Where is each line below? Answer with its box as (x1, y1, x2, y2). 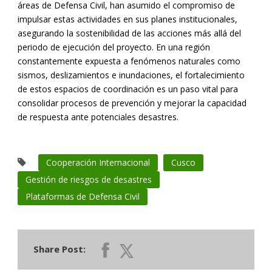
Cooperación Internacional (46, 157, 150, 169)
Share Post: (33, 243, 86, 256)
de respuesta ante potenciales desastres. (18, 111, 178, 123)
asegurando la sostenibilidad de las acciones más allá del (18, 27, 241, 39)
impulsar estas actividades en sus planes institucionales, (18, 13, 237, 25)
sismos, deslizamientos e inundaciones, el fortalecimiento (18, 69, 245, 81)
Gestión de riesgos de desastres (25, 174, 152, 186)
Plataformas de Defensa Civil (25, 191, 140, 203)
